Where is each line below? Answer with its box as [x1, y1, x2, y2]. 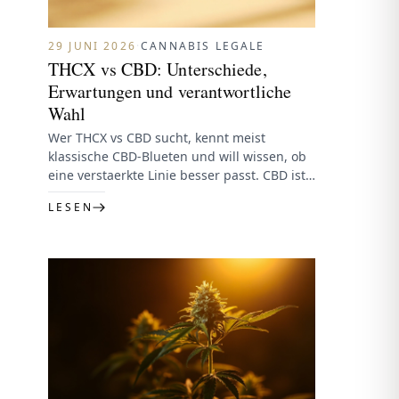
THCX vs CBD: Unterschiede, [48, 57, 267, 82]
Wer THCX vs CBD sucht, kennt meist [48, 129, 265, 147]
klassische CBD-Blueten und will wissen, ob [48, 148, 306, 166]
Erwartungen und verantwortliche [48, 79, 292, 104]
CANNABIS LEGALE [141, 38, 265, 54]
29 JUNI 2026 [48, 38, 136, 54]
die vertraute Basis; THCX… [48, 185, 208, 203]
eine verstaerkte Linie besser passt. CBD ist [48, 167, 305, 184]
